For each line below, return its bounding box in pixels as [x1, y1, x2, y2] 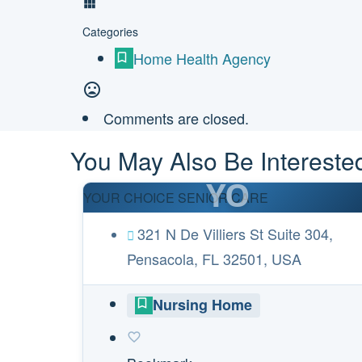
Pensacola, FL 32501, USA [127, 248, 301, 269]
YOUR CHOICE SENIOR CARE [83, 188, 268, 207]
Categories [82, 23, 138, 40]
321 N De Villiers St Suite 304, [137, 223, 333, 244]
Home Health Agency [133, 48, 271, 69]
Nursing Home [153, 294, 252, 315]
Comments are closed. [103, 107, 249, 128]
